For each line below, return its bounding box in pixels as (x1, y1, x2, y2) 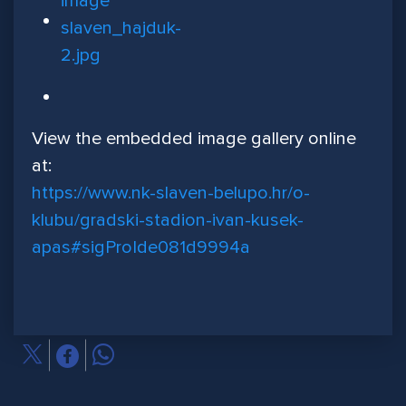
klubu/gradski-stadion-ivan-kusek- (32, 209, 304, 232)
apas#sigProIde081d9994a (32, 237, 250, 259)
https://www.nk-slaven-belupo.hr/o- (32, 182, 310, 205)
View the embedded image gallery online (32, 128, 356, 150)
